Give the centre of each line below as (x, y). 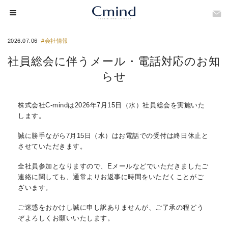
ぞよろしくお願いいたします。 (66, 218)
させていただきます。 (52, 146)
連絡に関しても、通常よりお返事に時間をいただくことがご (111, 177)
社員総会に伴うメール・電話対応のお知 (114, 61)
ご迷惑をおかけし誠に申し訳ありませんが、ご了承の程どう (111, 207)
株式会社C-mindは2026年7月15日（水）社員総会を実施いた (111, 105)
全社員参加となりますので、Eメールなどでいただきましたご (113, 166)
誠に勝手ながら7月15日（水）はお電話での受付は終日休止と (113, 136)
